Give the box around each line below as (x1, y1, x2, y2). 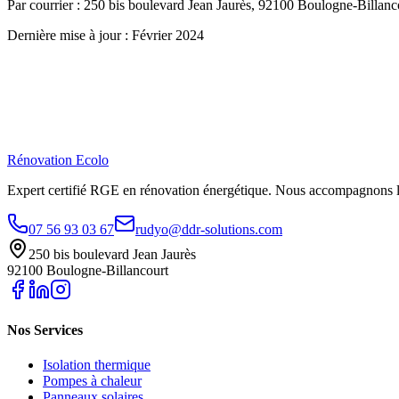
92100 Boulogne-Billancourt (7, 262, 168, 278)
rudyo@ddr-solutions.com (135, 221, 282, 237)
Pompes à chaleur (43, 373, 142, 389)
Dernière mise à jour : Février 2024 (7, 28, 204, 44)
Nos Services (7, 322, 83, 338)
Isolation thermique (43, 357, 151, 373)
